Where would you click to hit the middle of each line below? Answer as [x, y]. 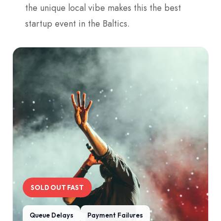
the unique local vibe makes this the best [103, 8]
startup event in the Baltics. [77, 23]
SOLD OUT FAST [57, 187]
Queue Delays [52, 215]
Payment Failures [115, 215]
